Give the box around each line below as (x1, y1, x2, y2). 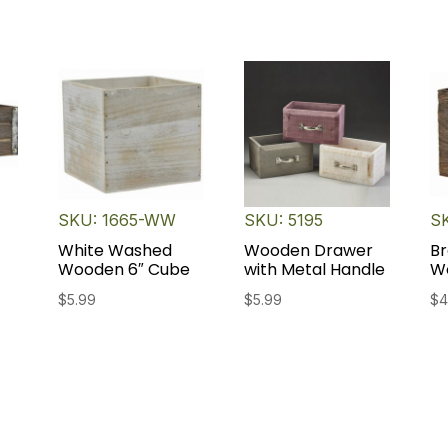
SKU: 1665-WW (58, 209, 177, 230)
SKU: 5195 (244, 209, 324, 230)
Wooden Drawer (244, 238, 374, 262)
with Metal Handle (244, 257, 386, 281)
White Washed (58, 238, 173, 262)
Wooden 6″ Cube (58, 257, 191, 281)
